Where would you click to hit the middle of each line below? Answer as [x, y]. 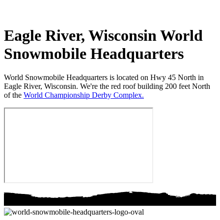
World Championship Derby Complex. [84, 95]
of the [14, 95]
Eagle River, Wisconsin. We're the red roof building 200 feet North [107, 86]
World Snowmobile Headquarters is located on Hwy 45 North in [104, 77]
